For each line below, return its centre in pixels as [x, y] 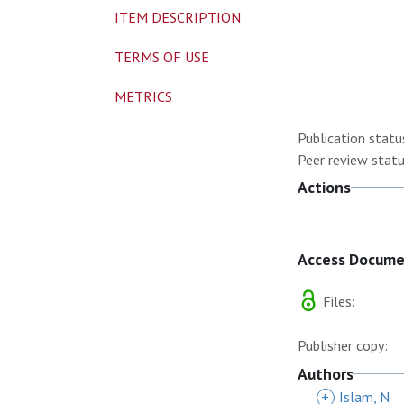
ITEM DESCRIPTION [178, 17]
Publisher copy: [343, 345]
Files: [337, 301]
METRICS [143, 96]
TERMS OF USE [162, 57]
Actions [324, 187]
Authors [326, 374]
